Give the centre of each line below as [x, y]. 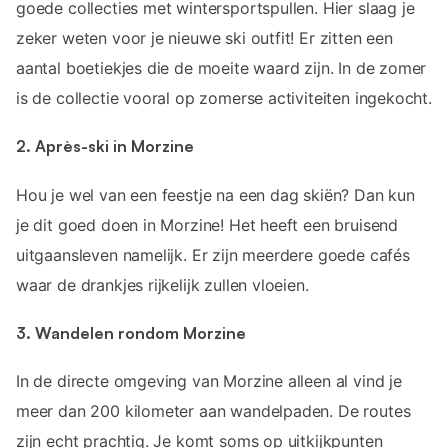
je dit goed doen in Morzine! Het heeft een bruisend [207, 224]
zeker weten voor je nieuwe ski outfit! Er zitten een [204, 38]
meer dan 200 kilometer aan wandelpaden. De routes [213, 411]
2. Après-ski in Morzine [105, 146]
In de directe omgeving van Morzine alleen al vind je [209, 381]
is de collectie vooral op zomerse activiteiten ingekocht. [224, 98]
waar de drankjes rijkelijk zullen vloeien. [162, 284]
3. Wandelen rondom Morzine [131, 332]
